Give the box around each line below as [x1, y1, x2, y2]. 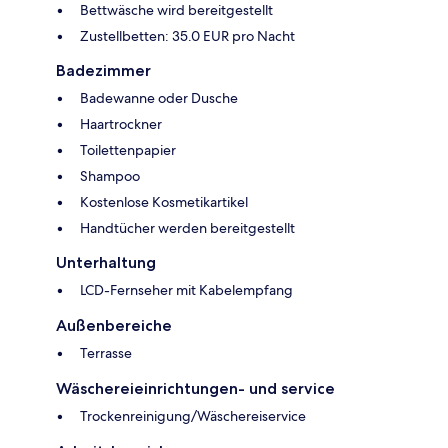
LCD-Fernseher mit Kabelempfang [80, 280, 293, 299]
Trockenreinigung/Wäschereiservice [80, 406, 306, 425]
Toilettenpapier [80, 140, 176, 159]
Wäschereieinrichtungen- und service [56, 378, 335, 398]
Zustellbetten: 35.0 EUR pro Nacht [80, 26, 295, 45]
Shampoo [80, 166, 140, 185]
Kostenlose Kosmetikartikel [80, 192, 248, 211]
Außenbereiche [56, 315, 172, 335]
